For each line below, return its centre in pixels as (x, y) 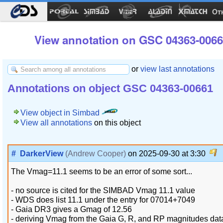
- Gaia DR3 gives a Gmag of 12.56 (71, 209)
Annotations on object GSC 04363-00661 (110, 88)
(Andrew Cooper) (96, 153)
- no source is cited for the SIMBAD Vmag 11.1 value (103, 190)
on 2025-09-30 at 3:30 (168, 153)
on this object (116, 122)
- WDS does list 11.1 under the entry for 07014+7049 (103, 200)
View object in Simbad (61, 112)
